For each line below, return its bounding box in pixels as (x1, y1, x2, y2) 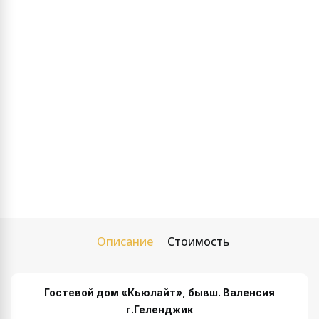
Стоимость (167, 233, 229, 249)
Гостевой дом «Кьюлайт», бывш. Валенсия (44, 286, 275, 298)
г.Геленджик (126, 303, 193, 315)
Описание (97, 233, 153, 249)
